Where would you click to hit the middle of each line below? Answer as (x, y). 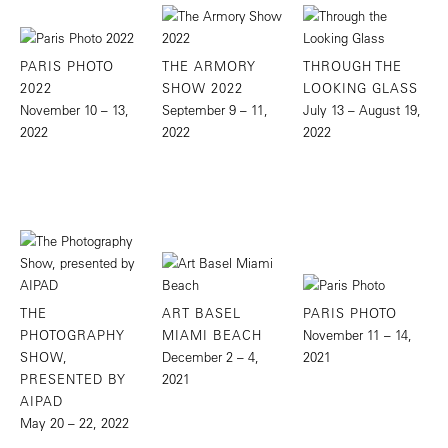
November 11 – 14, (358, 334)
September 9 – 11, (214, 110)
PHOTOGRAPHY (72, 334)
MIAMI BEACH (211, 334)
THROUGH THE (353, 66)
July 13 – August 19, (362, 110)
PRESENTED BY (73, 378)
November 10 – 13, (74, 110)
